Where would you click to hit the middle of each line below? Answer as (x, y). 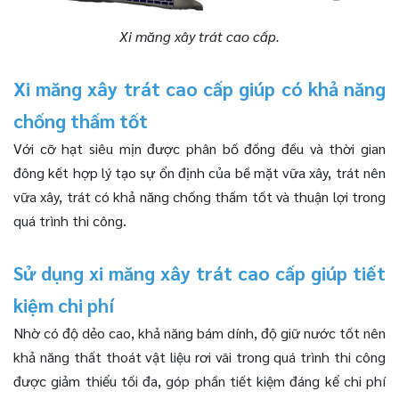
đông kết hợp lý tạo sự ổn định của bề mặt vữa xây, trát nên (199, 172)
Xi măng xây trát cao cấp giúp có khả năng (199, 88)
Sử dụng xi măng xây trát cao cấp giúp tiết (199, 272)
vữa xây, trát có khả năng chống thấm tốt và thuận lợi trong (199, 196)
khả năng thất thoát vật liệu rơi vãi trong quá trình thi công (199, 356)
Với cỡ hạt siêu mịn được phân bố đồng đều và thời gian (199, 148)
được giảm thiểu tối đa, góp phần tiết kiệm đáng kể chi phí (199, 380)
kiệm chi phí (64, 304)
